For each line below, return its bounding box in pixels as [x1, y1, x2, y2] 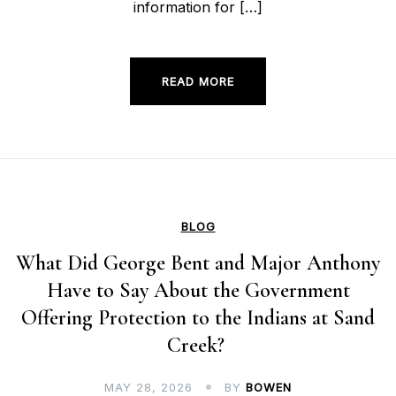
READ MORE [162, 74, 234, 89]
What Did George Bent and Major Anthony [16, 250, 380, 277]
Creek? [166, 332, 230, 359]
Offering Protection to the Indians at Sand [21, 305, 375, 331]
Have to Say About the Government [46, 278, 350, 304]
